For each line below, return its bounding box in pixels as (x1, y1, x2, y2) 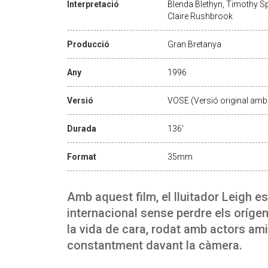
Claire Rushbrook (167, 11, 233, 21)
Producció (67, 39, 109, 49)
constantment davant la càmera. (67, 237, 242, 252)
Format (67, 151, 96, 162)
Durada (67, 123, 96, 133)
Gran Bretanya (167, 39, 221, 49)
